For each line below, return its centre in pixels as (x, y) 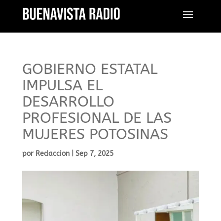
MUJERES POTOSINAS (95, 134)
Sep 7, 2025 (94, 154)
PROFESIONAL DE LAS (97, 118)
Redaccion (52, 154)
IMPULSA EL (62, 85)
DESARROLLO (68, 102)
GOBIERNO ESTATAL (90, 69)
